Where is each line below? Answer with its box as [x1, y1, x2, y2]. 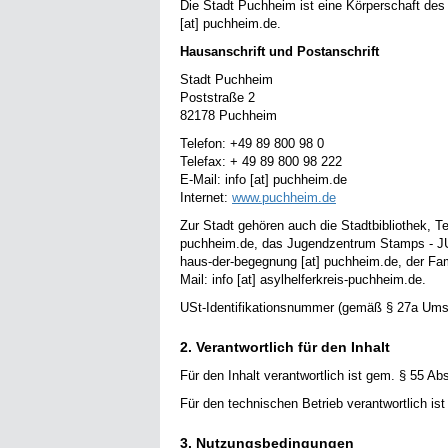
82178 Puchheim [180, 108, 277, 124]
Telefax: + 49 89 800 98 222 [180, 154, 342, 170]
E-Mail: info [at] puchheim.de [180, 172, 347, 188]
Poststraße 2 [180, 90, 255, 106]
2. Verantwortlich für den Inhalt [180, 339, 390, 356]
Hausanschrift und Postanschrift [180, 44, 379, 60]
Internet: [180, 190, 232, 206]
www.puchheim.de [232, 190, 336, 206]
